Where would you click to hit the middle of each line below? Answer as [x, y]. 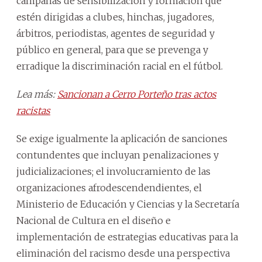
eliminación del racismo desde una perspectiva [123, 253]
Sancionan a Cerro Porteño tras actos [137, 94]
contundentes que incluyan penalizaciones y [118, 155]
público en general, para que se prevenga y [112, 49]
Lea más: [37, 94]
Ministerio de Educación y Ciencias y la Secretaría [128, 204]
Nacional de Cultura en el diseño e [94, 220]
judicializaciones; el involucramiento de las [113, 171]
